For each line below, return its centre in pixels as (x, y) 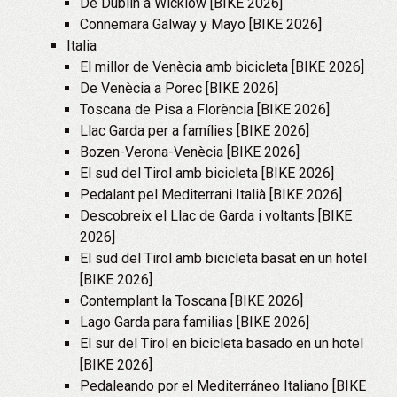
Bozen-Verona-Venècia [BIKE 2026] (190, 152)
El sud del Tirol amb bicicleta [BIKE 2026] (207, 173)
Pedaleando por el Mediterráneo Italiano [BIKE (223, 386)
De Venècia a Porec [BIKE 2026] (179, 88)
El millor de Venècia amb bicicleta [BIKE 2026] (222, 67)
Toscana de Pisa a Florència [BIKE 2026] (205, 109)
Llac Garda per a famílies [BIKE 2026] (195, 131)
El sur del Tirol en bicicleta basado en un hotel (222, 343)
